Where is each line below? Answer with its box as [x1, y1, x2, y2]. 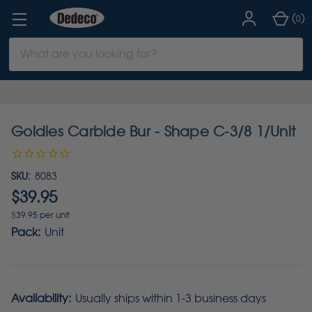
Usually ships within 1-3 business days [75, 291, 266, 305]
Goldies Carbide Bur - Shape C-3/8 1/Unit [11, 123, 296, 140]
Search [8, 38, 47, 52]
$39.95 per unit [11, 210, 70, 220]
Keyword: [8, 55, 58, 69]
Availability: [11, 291, 71, 305]
